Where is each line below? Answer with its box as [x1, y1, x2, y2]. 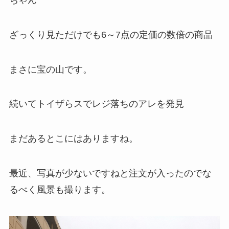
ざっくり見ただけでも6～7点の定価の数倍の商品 [9, 29, 213, 40]
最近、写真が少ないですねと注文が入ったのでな [9, 168, 212, 179]
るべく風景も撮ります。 [9, 185, 110, 195]
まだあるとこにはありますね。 [9, 133, 138, 144]
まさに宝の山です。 [9, 64, 92, 75]
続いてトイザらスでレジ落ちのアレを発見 [9, 99, 184, 109]
